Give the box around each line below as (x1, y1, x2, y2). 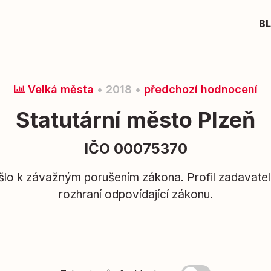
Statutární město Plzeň (16, 106, 255, 133)
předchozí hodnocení (143, 83, 258, 96)
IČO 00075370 (83, 140, 188, 157)
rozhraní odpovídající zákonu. (58, 188, 213, 201)
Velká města (24, 83, 94, 96)
